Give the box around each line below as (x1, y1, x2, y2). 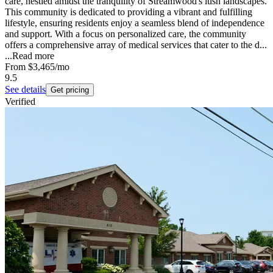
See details (5, 84, 46, 95)
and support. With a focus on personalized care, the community (5, 29, 246, 40)
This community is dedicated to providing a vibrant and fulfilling (5, 7, 252, 18)
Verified (5, 96, 35, 107)
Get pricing (51, 85, 89, 95)
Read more (12, 51, 54, 62)
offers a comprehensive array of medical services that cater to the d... (5, 40, 267, 51)
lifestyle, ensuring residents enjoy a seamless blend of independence (5, 18, 264, 29)
